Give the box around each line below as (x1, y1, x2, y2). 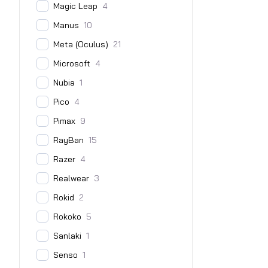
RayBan (53, 135, 84, 146)
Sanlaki (53, 230, 81, 242)
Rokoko (53, 211, 81, 223)
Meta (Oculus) (53, 39, 108, 50)
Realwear (53, 173, 89, 184)
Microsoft (53, 58, 90, 69)
